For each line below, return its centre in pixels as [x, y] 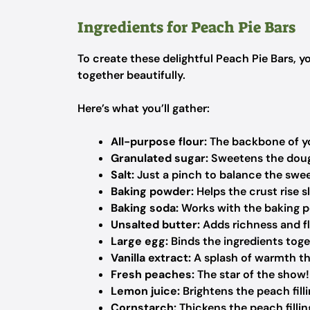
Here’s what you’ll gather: [144, 108]
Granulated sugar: [159, 158]
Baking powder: [152, 191]
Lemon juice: [145, 291]
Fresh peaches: [153, 274]
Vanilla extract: [151, 258]
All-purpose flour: [159, 142]
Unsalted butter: [155, 225]
